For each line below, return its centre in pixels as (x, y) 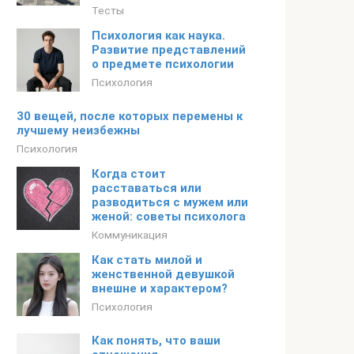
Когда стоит (129, 174)
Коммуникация (130, 235)
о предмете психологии (163, 64)
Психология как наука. (158, 36)
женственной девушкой (163, 274)
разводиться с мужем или (170, 202)
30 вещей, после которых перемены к (130, 116)
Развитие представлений (169, 50)
